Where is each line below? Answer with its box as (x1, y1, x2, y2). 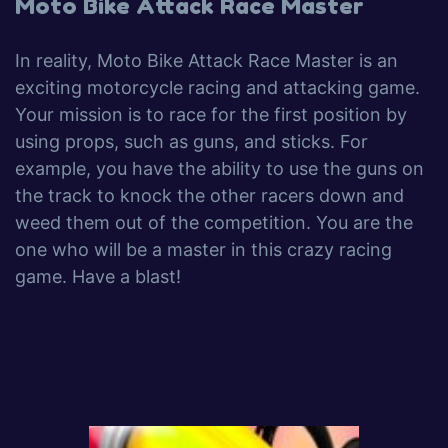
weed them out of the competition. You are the (15, 212, 413, 233)
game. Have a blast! (15, 266, 181, 287)
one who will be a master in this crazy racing (15, 239, 392, 260)
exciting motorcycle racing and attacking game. (15, 77, 420, 98)
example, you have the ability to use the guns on (15, 158, 424, 179)
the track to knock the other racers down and (15, 185, 404, 206)
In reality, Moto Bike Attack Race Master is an (15, 50, 398, 71)
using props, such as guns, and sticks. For (15, 131, 368, 152)
